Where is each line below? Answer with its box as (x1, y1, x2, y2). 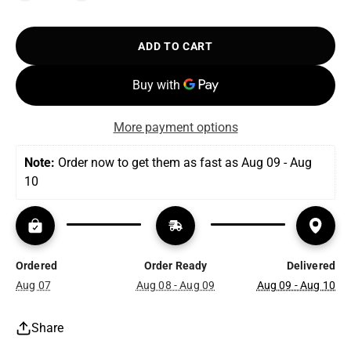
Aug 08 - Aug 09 (136, 279, 215, 291)
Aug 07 (16, 279, 51, 291)
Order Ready (143, 259, 208, 272)
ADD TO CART (138, 39, 213, 52)
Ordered (16, 259, 58, 272)
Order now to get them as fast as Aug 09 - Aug (55, 155, 315, 170)
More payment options (113, 120, 238, 135)
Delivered (286, 259, 335, 272)
